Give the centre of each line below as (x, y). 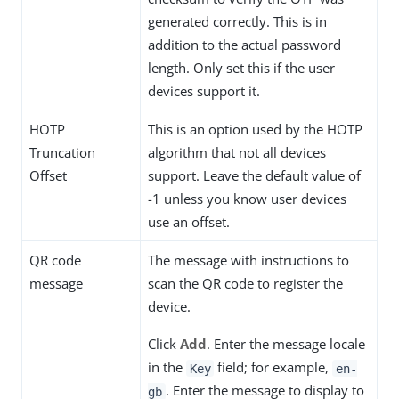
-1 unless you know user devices (247, 199)
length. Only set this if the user (241, 68)
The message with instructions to (248, 261)
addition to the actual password (244, 45)
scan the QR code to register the (245, 284)
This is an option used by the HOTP (255, 130)
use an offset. (189, 222)
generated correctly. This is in (237, 22)
